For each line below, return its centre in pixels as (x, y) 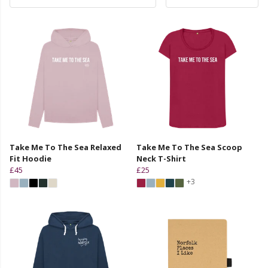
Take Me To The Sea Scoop (189, 147)
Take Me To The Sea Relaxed (66, 147)
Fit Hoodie (31, 158)
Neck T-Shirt (161, 158)
